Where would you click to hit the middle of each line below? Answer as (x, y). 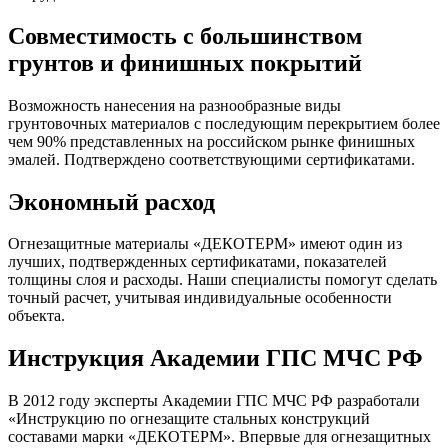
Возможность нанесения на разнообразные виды (174, 105)
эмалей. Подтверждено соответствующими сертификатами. (211, 159)
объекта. (36, 316)
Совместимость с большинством (185, 35)
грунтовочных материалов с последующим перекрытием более (224, 123)
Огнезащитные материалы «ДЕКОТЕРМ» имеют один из (205, 244)
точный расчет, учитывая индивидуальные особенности (200, 298)
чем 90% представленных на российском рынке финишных (211, 141)
